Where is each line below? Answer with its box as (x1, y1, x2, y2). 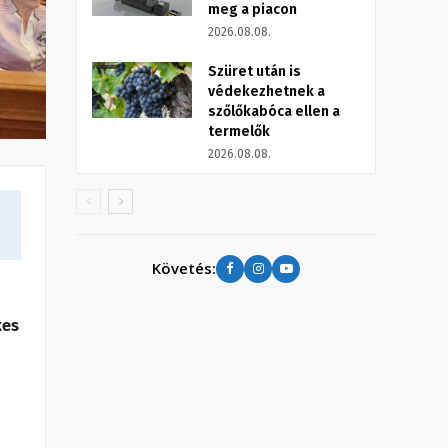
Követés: (152, 258, 216, 279)
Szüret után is (208, 62, 301, 80)
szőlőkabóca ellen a (208, 102, 340, 120)
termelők (208, 122, 270, 140)
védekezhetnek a (208, 82, 325, 100)
